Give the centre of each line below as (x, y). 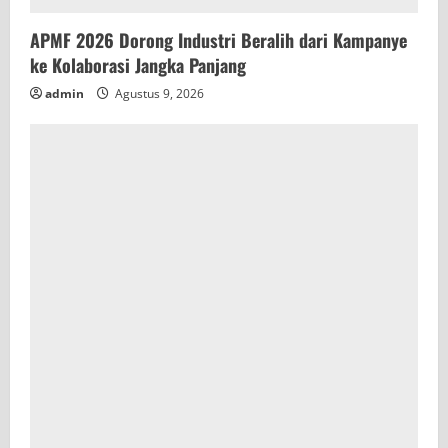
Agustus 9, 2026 (158, 93)
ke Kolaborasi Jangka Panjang (138, 64)
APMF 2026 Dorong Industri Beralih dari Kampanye (218, 39)
